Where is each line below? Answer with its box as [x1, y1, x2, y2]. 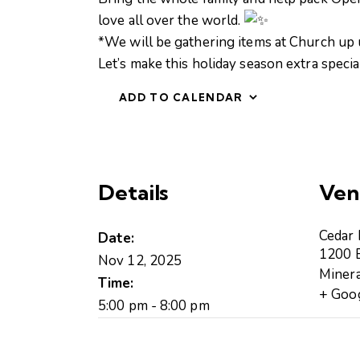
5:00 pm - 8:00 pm [98, 296, 210, 315]
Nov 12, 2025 [98, 251, 182, 270]
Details [98, 178, 169, 206]
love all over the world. [98, 10, 244, 30]
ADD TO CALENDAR [119, 90, 243, 104]
